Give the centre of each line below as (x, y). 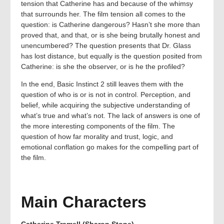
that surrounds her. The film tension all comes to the (103, 14)
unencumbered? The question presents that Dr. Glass (106, 45)
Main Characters (84, 202)
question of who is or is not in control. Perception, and (106, 95)
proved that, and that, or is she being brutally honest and (110, 35)
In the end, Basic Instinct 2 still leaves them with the (102, 84)
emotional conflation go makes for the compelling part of (110, 147)
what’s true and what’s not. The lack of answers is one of (110, 116)
